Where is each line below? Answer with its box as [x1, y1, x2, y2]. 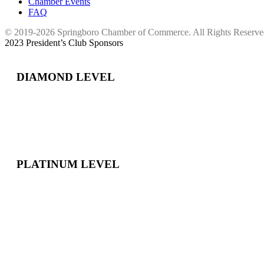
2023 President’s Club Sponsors [5, 37, 123, 48]
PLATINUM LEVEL [16, 157, 120, 170]
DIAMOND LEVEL [16, 71, 115, 84]
